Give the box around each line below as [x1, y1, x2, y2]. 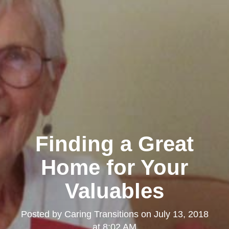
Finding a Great [35, 132, 194, 156]
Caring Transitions [64, 209, 139, 220]
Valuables [65, 179, 164, 203]
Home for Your [41, 155, 188, 180]
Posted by [20, 209, 64, 220]
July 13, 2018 [153, 209, 209, 220]
